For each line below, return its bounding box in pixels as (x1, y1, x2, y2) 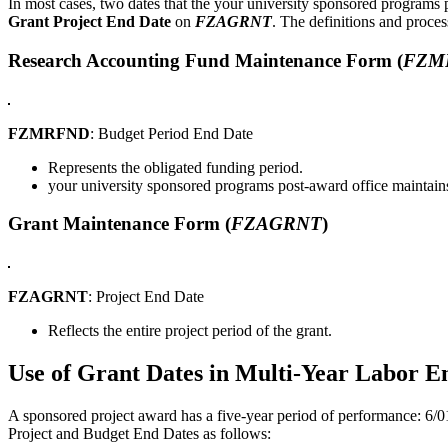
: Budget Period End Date (90, 124, 253, 142)
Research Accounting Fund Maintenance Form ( (8, 49, 403, 71)
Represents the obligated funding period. (48, 158, 303, 176)
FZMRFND (8, 124, 90, 142)
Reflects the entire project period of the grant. (48, 321, 332, 339)
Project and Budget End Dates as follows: (8, 424, 271, 442)
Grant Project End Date (8, 13, 171, 31)
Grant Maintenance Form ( (8, 213, 231, 235)
